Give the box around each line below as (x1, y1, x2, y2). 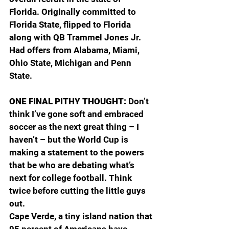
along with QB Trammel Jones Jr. (9, 32, 143, 42)
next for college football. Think (9, 172, 134, 183)
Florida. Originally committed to (9, 6, 138, 17)
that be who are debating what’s (9, 159, 136, 170)
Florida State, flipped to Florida (9, 19, 133, 30)
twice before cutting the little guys (9, 185, 148, 196)
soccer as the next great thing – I (9, 121, 141, 132)
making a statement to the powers (9, 147, 146, 157)
